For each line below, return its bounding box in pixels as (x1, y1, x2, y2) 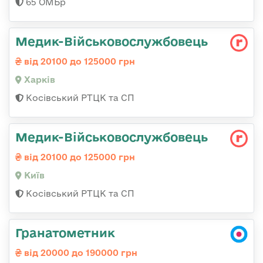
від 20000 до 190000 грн (22, 248, 137, 258)
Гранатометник (15, 225, 115, 240)
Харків (22, 75, 55, 85)
